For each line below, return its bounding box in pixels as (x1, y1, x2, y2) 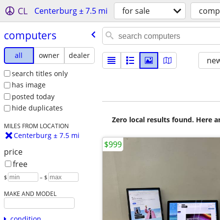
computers (3, 28, 56, 42)
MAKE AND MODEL (3, 190, 56, 198)
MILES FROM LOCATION (3, 122, 69, 130)
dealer (69, 50, 90, 60)
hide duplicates (11, 103, 63, 113)
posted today (11, 91, 55, 101)
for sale (122, 5, 150, 16)
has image (11, 80, 46, 90)
